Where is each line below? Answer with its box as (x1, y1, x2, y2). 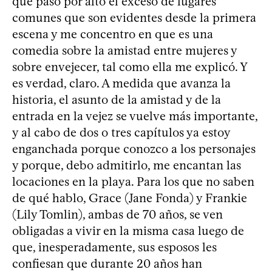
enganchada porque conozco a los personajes (12, 141, 256, 156)
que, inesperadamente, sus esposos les (12, 240, 217, 254)
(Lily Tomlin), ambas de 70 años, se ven (12, 207, 223, 222)
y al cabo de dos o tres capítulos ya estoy (12, 125, 230, 140)
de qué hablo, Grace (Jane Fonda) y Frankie (12, 191, 247, 205)
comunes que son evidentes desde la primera (12, 10, 256, 25)
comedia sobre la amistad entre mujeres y (12, 43, 237, 58)
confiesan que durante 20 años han (12, 256, 202, 271)
